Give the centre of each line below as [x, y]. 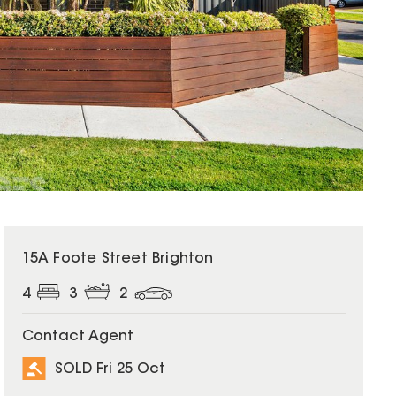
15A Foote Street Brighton [118, 259]
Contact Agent [77, 337]
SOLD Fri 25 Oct [110, 369]
